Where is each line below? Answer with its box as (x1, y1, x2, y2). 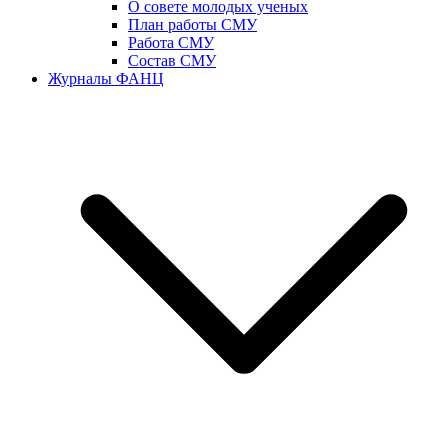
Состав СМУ (128, 52, 216, 69)
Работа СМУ (128, 34, 214, 51)
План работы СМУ (128, 16, 257, 33)
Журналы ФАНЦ (48, 70, 164, 87)
